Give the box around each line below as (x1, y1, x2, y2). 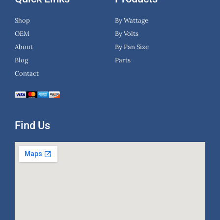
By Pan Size (115, 42, 149, 51)
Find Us (15, 119, 50, 132)
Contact (15, 69, 39, 78)
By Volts (115, 29, 138, 38)
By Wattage (115, 16, 148, 25)
